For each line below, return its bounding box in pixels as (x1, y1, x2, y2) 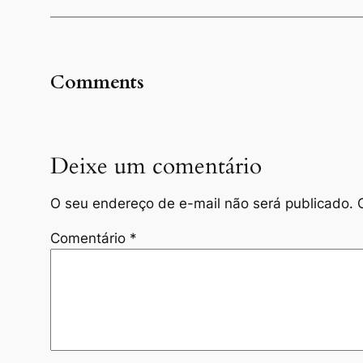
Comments (49, 70, 144, 96)
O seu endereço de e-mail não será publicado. (49, 195, 353, 212)
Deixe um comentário (49, 150, 262, 181)
